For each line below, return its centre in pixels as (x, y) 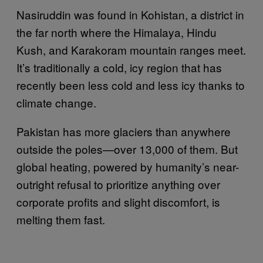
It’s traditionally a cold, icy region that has (119, 67)
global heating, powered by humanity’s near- (128, 166)
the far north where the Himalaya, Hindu (117, 32)
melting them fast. (61, 219)
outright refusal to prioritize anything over (118, 184)
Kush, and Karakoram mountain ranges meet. (131, 49)
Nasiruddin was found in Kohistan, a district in (130, 14)
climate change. (56, 102)
